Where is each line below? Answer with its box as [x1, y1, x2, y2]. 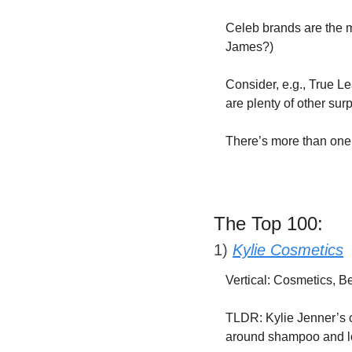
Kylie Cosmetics [233, 241, 343, 258]
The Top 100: [214, 213, 323, 234]
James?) [225, 40, 273, 53]
